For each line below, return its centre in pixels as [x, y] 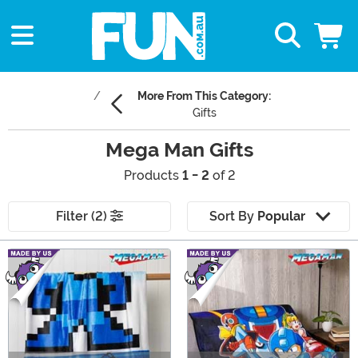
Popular [281, 217]
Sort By [233, 217]
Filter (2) [83, 217]
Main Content [47, 257]
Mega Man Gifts [179, 150]
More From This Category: [204, 96]
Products [153, 176]
